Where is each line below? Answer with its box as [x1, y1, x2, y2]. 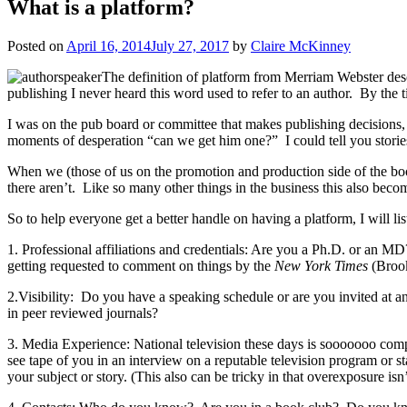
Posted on [7, 37, 66, 54]
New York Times [274, 257, 368, 273]
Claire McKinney [251, 37, 351, 54]
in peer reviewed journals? [7, 304, 158, 321]
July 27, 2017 [151, 37, 229, 54]
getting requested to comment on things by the [7, 257, 274, 273]
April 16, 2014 [66, 37, 151, 54]
